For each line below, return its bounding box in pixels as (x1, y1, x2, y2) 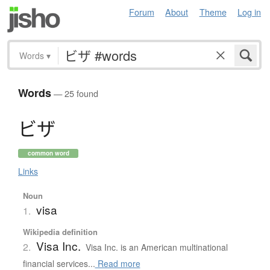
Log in (237, 5, 261, 18)
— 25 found (51, 87, 98, 100)
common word (27, 149, 69, 158)
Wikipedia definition (22, 226, 98, 238)
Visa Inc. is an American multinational (85, 241, 228, 254)
